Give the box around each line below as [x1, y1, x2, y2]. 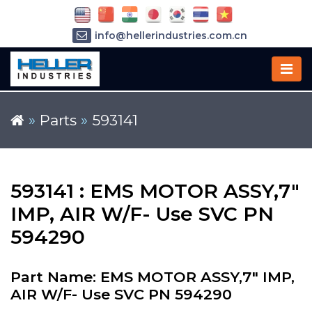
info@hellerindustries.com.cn [94, 29, 247, 42]
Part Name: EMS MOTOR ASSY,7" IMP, [10, 268, 295, 286]
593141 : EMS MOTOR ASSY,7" [10, 179, 299, 203]
